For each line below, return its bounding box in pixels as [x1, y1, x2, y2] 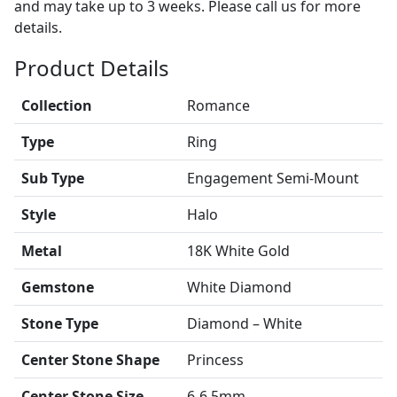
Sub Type [21, 168, 84, 188]
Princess [187, 350, 244, 370]
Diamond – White [187, 314, 302, 333]
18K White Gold [187, 241, 290, 261]
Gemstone [21, 277, 94, 297]
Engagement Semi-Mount [187, 168, 359, 188]
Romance [187, 96, 250, 115]
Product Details [14, 53, 169, 82]
